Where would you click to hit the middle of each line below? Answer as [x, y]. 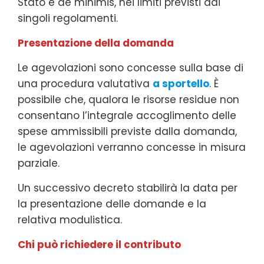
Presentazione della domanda [96, 43]
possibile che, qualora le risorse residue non [128, 99]
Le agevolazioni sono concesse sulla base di [131, 67]
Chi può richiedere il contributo [99, 244]
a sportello [181, 83]
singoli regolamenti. [68, 18]
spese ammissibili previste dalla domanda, [127, 131]
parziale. [39, 163]
